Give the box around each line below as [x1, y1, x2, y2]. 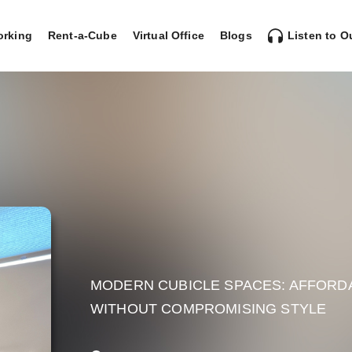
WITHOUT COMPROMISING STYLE [90, 301, 327, 317]
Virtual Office [132, 28, 204, 42]
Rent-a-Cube [47, 28, 117, 42]
